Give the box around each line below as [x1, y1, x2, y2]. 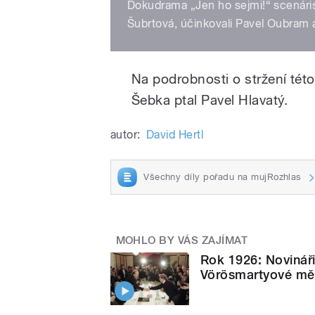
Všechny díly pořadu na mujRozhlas [143, 171, 302, 182]
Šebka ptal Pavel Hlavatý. [131, 91, 288, 108]
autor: [110, 127, 141, 141]
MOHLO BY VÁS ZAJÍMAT [115, 233, 248, 247]
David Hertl [146, 127, 204, 141]
